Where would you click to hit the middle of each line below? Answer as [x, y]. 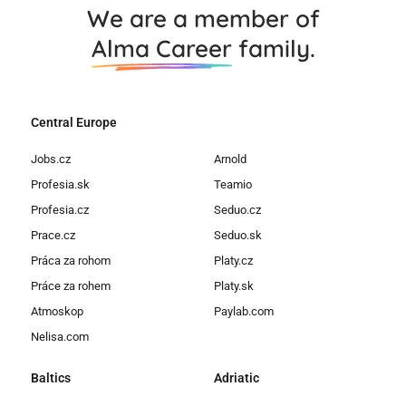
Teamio [233, 184]
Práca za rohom [71, 260]
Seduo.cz [237, 209]
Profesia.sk [60, 184]
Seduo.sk [238, 235]
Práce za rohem [71, 285]
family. [273, 48]
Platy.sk [234, 285]
